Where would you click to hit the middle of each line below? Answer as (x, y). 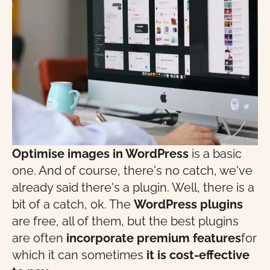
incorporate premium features (154, 238)
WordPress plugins (188, 204)
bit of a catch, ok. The (73, 204)
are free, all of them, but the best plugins (125, 221)
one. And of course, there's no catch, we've (132, 171)
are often (39, 238)
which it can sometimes (79, 255)
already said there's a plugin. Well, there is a (133, 187)
